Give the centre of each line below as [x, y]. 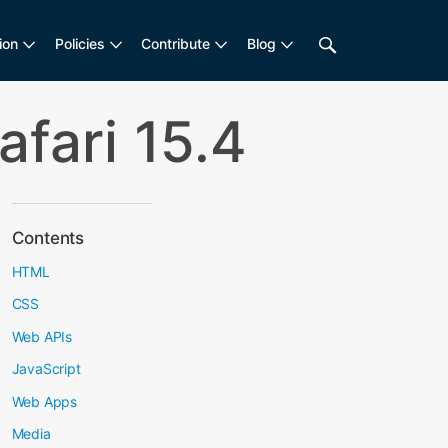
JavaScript [46, 368]
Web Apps [44, 401]
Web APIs [41, 336]
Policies [79, 43]
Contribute [176, 43]
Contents [47, 238]
